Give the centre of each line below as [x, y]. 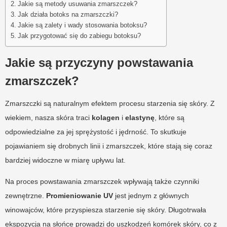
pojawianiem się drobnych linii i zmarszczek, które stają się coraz [109, 146]
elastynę [140, 117]
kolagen [106, 117]
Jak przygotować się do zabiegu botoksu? [79, 36]
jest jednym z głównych [151, 195]
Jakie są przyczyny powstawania [99, 62]
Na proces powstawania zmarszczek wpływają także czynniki [102, 181]
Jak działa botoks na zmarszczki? [68, 14]
